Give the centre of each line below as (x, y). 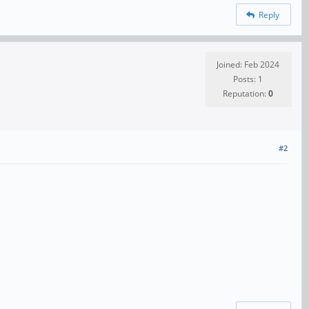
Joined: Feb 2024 (248, 65)
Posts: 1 (248, 79)
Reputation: (246, 94)
